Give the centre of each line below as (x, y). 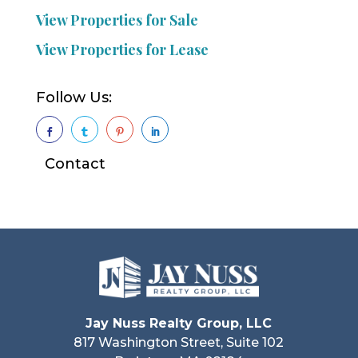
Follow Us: (74, 97)
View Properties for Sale (117, 20)
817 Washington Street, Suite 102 (179, 343)
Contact (75, 163)
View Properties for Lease (122, 49)
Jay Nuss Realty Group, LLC (179, 324)
